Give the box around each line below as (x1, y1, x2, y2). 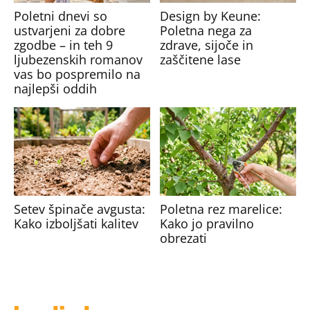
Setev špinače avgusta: (14, 200, 146, 217)
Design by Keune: (159, 7, 261, 24)
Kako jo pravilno (159, 215, 254, 232)
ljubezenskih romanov (14, 51, 143, 68)
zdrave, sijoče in (159, 36, 253, 53)
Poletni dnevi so (14, 7, 108, 24)
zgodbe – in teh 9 (14, 36, 113, 53)
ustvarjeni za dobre (14, 21, 126, 39)
